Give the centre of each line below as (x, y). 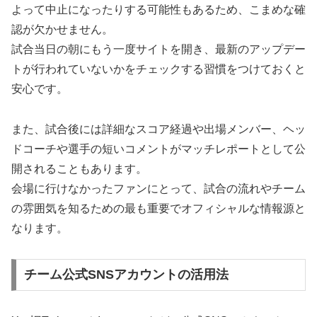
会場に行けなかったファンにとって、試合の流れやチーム (158, 188)
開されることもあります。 (79, 168)
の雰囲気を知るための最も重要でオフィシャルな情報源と (158, 208)
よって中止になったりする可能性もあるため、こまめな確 (158, 10)
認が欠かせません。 (62, 30)
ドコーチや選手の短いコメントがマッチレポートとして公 (158, 149)
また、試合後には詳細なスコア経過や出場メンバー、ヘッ (158, 129)
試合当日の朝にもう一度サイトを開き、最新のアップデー (158, 50)
